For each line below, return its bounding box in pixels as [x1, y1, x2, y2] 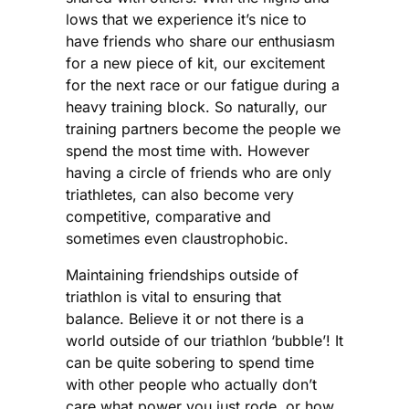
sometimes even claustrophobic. [66, 228, 288, 247]
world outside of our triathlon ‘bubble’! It [66, 330, 343, 350]
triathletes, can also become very [66, 184, 294, 204]
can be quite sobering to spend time [66, 352, 314, 372]
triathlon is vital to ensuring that [66, 287, 281, 306]
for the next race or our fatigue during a [66, 75, 340, 94]
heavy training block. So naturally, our [66, 97, 327, 116]
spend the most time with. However [66, 141, 309, 160]
